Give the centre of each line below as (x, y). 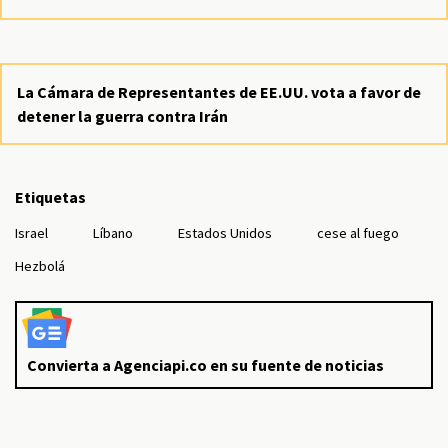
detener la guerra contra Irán (122, 116)
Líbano (113, 233)
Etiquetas (50, 197)
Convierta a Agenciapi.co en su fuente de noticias (205, 365)
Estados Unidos (225, 233)
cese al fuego (358, 233)
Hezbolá (40, 266)
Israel (31, 233)
